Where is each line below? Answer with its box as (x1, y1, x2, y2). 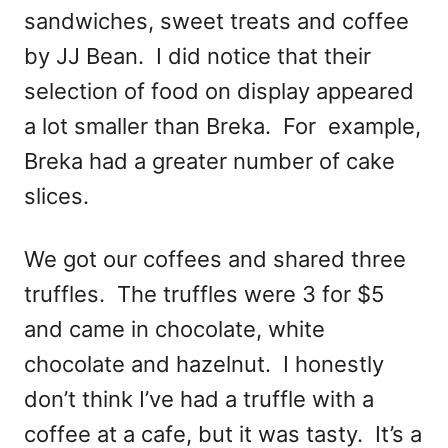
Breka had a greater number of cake (24, 148, 395, 175)
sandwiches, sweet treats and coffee (24, 8, 409, 35)
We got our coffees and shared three (24, 246, 406, 273)
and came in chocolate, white (24, 316, 325, 343)
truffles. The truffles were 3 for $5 (24, 281, 384, 308)
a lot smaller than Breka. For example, (24, 113, 421, 140)
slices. (24, 183, 89, 210)
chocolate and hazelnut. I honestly (24, 351, 384, 378)
